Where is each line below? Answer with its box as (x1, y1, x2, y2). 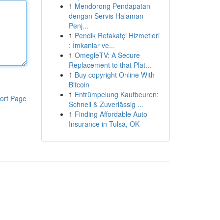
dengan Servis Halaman (68, 11, 143, 21)
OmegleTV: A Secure (74, 50, 140, 60)
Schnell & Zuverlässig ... (68, 99, 143, 109)
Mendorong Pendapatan (74, 1, 150, 11)
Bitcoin (68, 80, 89, 89)
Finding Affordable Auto (74, 109, 147, 119)
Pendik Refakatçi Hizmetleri (74, 30, 160, 40)
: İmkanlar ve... (68, 40, 115, 50)
